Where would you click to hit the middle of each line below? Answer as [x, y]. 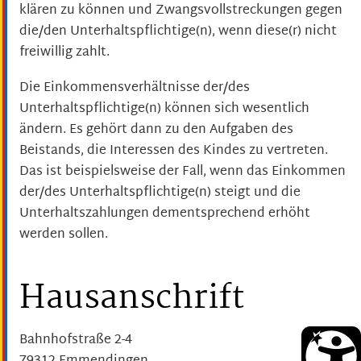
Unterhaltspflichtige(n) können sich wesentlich [164, 110]
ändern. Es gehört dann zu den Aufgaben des [156, 131]
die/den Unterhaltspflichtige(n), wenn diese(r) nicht [178, 31]
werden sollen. [64, 235]
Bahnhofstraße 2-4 [76, 340]
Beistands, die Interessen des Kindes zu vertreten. [174, 151]
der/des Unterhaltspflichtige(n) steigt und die [160, 193]
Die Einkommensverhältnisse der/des [135, 89]
